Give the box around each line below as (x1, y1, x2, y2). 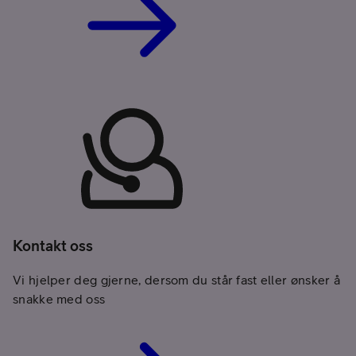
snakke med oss (13, 291, 106, 306)
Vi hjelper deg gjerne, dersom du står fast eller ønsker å (13, 272, 341, 287)
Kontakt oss (13, 237, 93, 255)
